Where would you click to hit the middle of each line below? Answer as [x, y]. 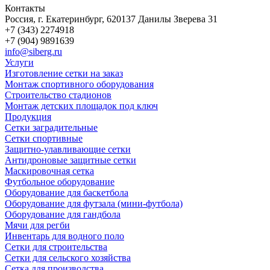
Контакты [25, 8]
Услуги [19, 62]
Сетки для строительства [56, 246]
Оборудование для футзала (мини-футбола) [94, 203]
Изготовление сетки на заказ [64, 73]
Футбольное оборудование [60, 181]
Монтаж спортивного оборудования [79, 84]
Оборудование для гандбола [63, 214]
